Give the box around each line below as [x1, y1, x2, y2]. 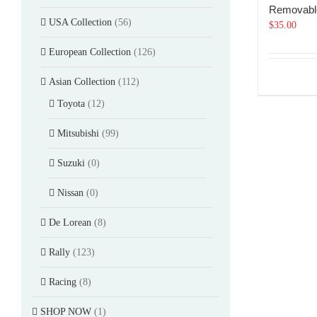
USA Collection [49, 16, 112, 28]
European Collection [49, 46, 131, 57]
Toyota [57, 98, 85, 109]
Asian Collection [49, 76, 115, 87]
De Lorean [49, 217, 91, 228]
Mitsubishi [57, 127, 99, 139]
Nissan [57, 187, 83, 198]
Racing [49, 276, 76, 287]
